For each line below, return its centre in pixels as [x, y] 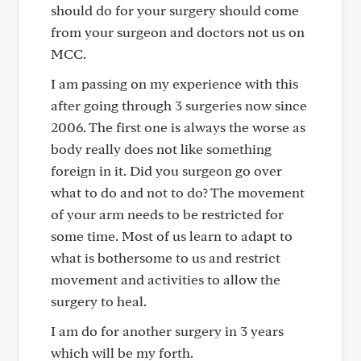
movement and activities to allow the [166, 279]
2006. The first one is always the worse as [178, 127]
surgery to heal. [99, 301]
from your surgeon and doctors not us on [178, 32]
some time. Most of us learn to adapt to [172, 236]
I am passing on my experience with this [174, 83]
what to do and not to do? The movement [178, 192]
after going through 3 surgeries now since [179, 105]
